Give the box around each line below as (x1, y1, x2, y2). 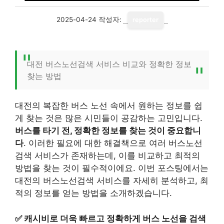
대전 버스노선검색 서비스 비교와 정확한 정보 (27, 59, 191, 69)
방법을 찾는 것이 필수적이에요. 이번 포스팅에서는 (15, 163, 208, 173)
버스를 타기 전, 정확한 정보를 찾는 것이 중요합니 (15, 125, 201, 135)
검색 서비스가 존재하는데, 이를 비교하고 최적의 (15, 150, 200, 160)
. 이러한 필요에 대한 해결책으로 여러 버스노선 (23, 138, 202, 148)
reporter (132, 16, 158, 23)
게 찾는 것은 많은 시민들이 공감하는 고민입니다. (15, 113, 202, 123)
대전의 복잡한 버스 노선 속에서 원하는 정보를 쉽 (15, 100, 202, 110)
